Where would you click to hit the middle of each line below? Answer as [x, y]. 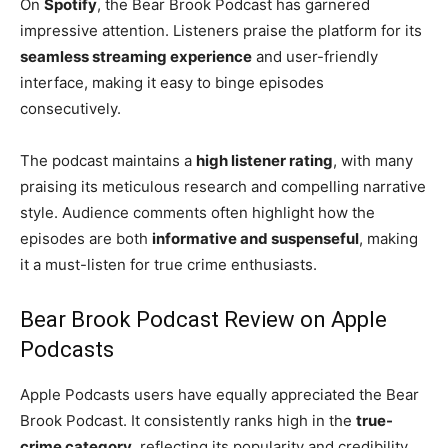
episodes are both [86, 239]
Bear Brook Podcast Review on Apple [203, 320]
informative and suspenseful [255, 239]
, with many [373, 161]
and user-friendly [315, 57]
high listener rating [264, 161]
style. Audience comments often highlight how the [197, 213]
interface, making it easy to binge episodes [172, 83]
